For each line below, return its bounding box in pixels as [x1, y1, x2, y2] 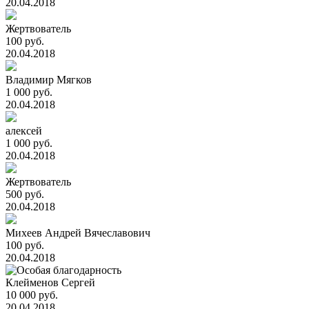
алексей [6, 125, 42, 137]
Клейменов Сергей [6, 277, 95, 288]
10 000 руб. [6, 289, 58, 301]
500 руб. [6, 188, 44, 200]
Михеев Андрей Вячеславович [6, 227, 150, 239]
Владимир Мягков [6, 74, 92, 86]
